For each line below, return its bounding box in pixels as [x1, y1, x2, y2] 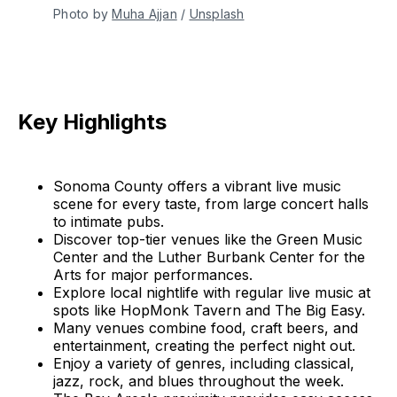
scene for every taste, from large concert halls [53, 194, 369, 213]
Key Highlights [18, 108, 167, 135]
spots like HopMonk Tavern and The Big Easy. [53, 300, 365, 319]
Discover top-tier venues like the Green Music [53, 230, 362, 248]
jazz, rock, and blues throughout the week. [53, 371, 344, 390]
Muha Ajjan [112, 5, 177, 21]
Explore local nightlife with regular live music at [53, 283, 370, 301]
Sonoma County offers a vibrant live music [53, 176, 341, 195]
